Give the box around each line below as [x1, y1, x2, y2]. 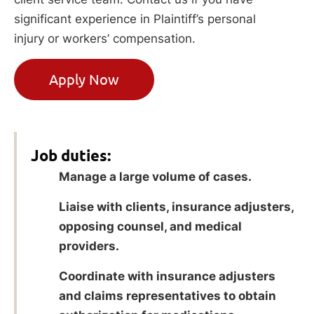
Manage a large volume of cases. [59, 169, 252, 184]
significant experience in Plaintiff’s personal [14, 11, 256, 26]
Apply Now [49, 71, 119, 88]
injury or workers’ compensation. [14, 31, 196, 46]
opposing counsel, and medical [59, 219, 242, 233]
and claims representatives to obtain [59, 288, 276, 303]
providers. [59, 238, 119, 253]
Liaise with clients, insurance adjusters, [59, 199, 294, 214]
